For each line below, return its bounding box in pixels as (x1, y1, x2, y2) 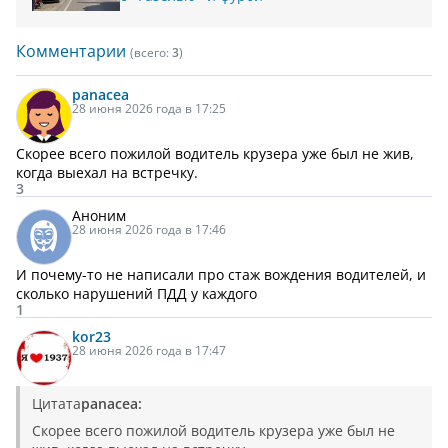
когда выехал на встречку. (16, 163, 198, 183)
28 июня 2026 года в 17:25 (72, 100, 226, 118)
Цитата (32, 394, 81, 414)
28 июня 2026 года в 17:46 (72, 221, 226, 239)
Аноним (72, 206, 126, 226)
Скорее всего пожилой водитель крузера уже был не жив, (16, 144, 414, 164)
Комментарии (16, 40, 130, 63)
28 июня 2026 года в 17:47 (72, 342, 226, 360)
